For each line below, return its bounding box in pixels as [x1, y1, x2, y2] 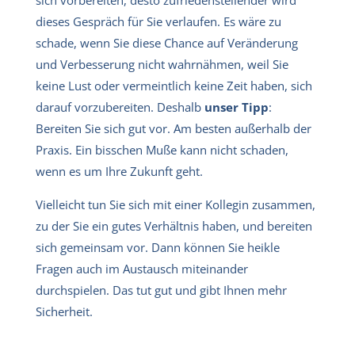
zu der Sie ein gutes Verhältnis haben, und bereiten [36, 217, 312, 234]
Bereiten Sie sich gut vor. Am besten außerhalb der [36, 120, 311, 136]
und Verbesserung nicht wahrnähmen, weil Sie [36, 55, 288, 72]
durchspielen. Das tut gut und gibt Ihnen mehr [36, 281, 287, 298]
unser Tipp [204, 98, 269, 115]
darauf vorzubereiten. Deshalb [36, 98, 204, 115]
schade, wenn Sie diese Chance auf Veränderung [36, 34, 298, 51]
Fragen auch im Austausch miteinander [36, 260, 248, 277]
